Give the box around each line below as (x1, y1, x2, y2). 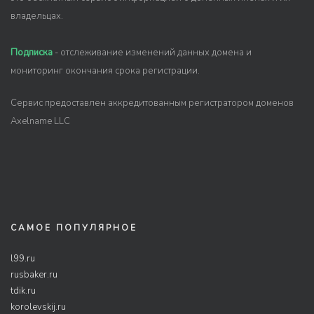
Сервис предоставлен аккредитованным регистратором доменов (11, 97, 294, 109)
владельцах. (11, 10, 63, 22)
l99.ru (11, 252, 35, 265)
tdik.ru (11, 285, 36, 297)
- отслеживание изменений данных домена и (53, 46, 252, 59)
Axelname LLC (11, 115, 70, 128)
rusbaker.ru (11, 268, 57, 281)
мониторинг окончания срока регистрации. (11, 64, 200, 77)
